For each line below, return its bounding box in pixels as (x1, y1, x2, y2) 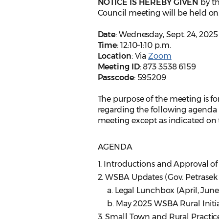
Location (97, 51, 131, 61)
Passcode (97, 73, 134, 83)
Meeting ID (97, 62, 140, 72)
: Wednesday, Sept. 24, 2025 (115, 30, 218, 40)
